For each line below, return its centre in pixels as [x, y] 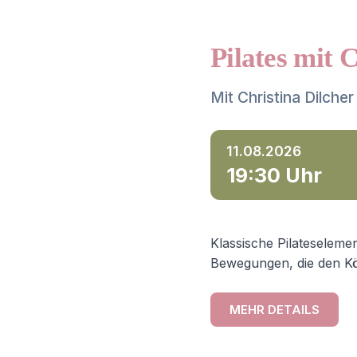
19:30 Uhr [274, 175]
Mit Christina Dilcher [282, 97]
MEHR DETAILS [275, 310]
